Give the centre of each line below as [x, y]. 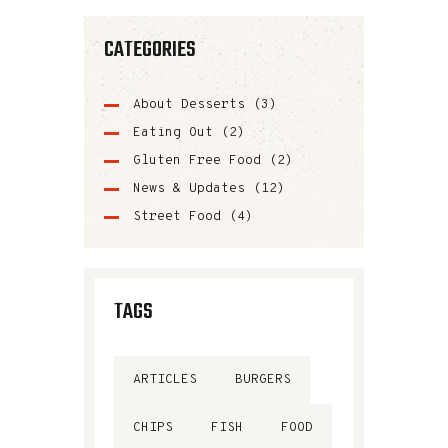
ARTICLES [165, 379]
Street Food [176, 216]
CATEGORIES [150, 49]
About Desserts [188, 104]
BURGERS [263, 379]
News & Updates [188, 188]
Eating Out [172, 132]
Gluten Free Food [196, 160]
